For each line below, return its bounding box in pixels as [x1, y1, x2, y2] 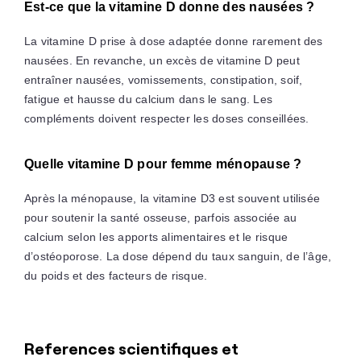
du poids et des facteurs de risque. [23, 268, 208, 282]
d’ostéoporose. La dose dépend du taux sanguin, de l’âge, [23, 249, 332, 263]
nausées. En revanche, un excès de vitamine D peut [23, 53, 300, 67]
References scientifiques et [24, 338, 239, 359]
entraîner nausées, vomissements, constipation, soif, [23, 73, 303, 86]
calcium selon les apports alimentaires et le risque [23, 230, 288, 243]
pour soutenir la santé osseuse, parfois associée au [23, 210, 297, 224]
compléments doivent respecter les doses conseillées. [23, 111, 309, 125]
